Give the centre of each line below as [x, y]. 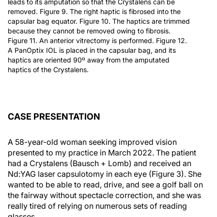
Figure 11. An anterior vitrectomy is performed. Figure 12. [97, 40]
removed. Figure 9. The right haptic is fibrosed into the [94, 11]
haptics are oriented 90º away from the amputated [89, 60]
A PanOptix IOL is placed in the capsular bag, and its [92, 50]
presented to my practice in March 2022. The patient [102, 152]
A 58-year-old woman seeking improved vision [92, 142]
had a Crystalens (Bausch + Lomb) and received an [100, 163]
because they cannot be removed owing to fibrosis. [89, 31]
